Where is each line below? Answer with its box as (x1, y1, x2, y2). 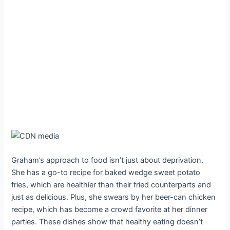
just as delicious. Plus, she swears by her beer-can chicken (11, 192, 216, 202)
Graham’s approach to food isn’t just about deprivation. (11, 155, 204, 165)
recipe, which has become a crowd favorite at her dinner (11, 204, 208, 214)
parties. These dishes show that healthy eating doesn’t (11, 217, 203, 226)
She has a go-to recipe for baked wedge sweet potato (11, 167, 201, 177)
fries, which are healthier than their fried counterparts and (11, 180, 212, 189)
